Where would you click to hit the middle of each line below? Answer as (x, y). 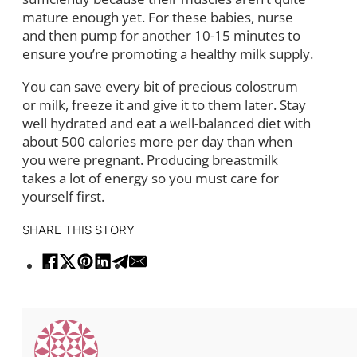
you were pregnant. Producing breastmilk (150, 159)
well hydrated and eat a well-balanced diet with (167, 123)
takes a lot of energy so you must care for (151, 178)
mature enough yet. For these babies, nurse (158, 17)
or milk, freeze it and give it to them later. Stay (164, 104)
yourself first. (63, 196)
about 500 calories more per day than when (157, 141)
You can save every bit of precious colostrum (160, 86)
